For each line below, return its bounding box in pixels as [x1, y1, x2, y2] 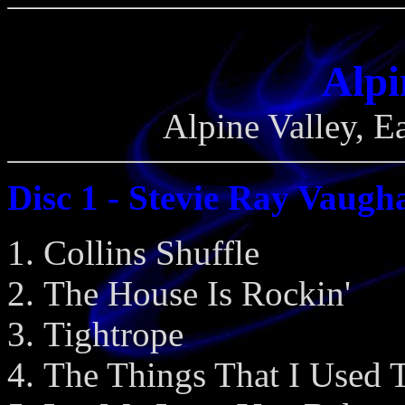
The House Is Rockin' [43, 274, 351, 313]
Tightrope [43, 315, 184, 353]
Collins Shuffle [43, 233, 259, 272]
